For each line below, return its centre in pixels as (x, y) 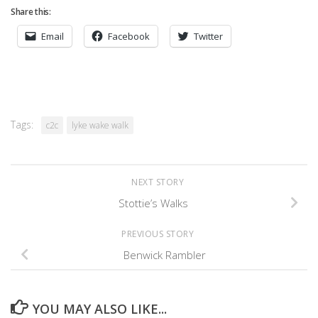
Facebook (129, 36)
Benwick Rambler (165, 254)
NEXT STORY (159, 182)
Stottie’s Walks (153, 203)
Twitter (208, 36)
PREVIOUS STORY (159, 234)
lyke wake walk (100, 125)
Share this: (31, 12)
